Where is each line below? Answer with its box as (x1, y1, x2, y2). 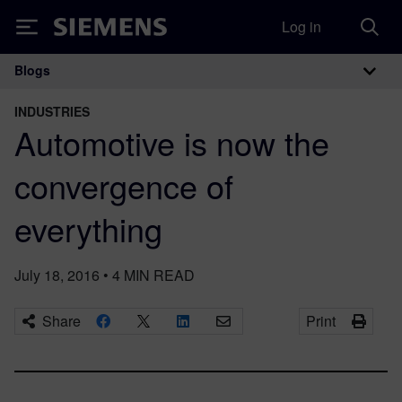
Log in (282, 16, 321, 37)
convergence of (14, 162, 233, 208)
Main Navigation (13, 68, 236, 110)
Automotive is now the (14, 119, 329, 165)
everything (14, 205, 162, 251)
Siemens (54, 21, 113, 39)
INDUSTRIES (14, 102, 90, 120)
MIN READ (124, 265, 195, 285)
